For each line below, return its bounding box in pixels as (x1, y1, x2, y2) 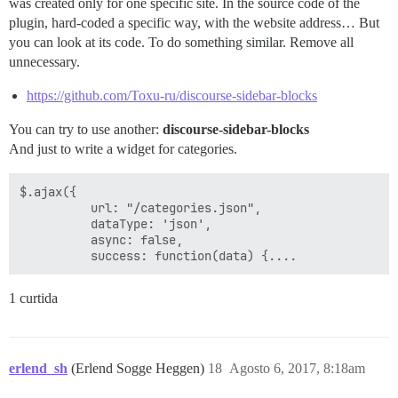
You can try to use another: (9, 122, 163, 138)
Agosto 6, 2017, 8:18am (229, 361, 365, 377)
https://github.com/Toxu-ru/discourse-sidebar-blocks (27, 88, 317, 104)
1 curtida (9, 291, 58, 306)
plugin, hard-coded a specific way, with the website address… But (9, 15, 379, 31)
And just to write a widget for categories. (9, 141, 237, 157)
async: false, (20, 232, 183, 249)
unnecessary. (9, 54, 80, 70)
